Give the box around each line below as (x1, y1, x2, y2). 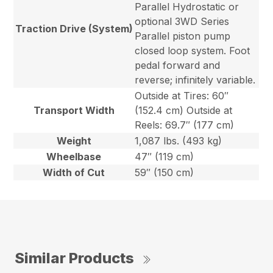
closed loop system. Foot (135, 44, 250, 57)
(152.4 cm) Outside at (135, 104, 233, 117)
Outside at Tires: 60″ (135, 90, 229, 102)
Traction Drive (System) (15, 23, 133, 35)
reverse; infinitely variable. (135, 74, 256, 87)
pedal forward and (135, 59, 221, 72)
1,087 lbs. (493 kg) (135, 135, 222, 147)
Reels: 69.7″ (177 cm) (135, 119, 235, 132)
